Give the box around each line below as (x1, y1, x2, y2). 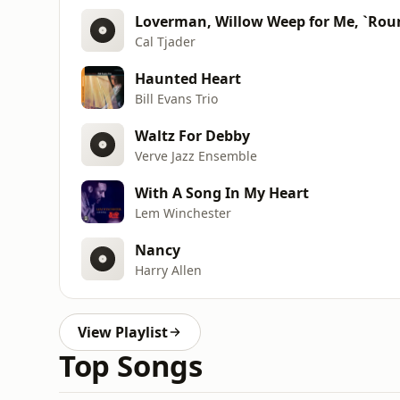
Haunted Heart (135, 68, 241, 88)
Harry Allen (135, 261, 202, 279)
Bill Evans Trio (135, 89, 218, 107)
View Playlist (78, 322, 168, 342)
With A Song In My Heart (135, 182, 309, 203)
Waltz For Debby (135, 125, 250, 146)
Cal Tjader (135, 32, 196, 50)
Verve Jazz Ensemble (135, 146, 257, 164)
